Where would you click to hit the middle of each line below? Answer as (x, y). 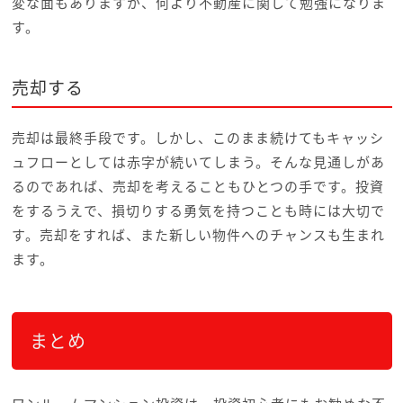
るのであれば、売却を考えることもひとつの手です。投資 (197, 187)
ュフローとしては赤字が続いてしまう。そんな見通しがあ (198, 162)
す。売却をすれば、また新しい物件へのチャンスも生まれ (198, 235)
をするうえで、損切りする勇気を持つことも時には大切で (198, 211)
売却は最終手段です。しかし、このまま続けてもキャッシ (197, 138)
